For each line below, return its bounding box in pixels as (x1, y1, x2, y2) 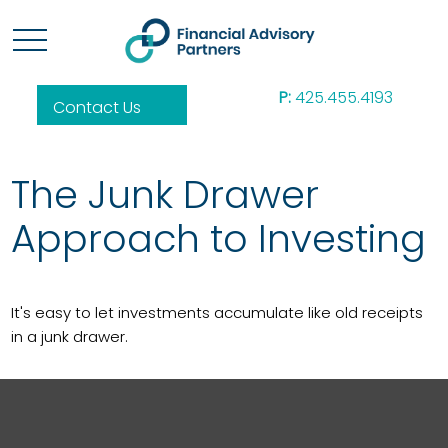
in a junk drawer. (11, 326, 129, 347)
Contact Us (53, 96, 141, 119)
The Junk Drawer (11, 168, 320, 221)
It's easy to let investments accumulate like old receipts (11, 302, 424, 323)
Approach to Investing (11, 212, 427, 265)
